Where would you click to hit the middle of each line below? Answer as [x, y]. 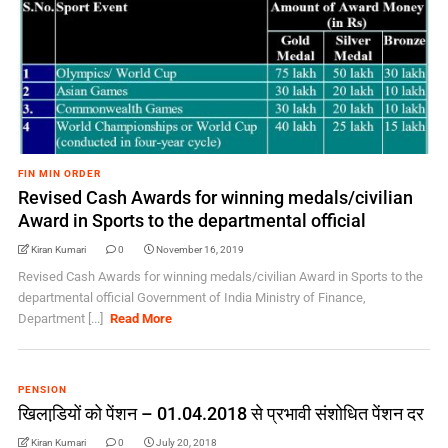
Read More [141, 318]
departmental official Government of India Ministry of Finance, [191, 297]
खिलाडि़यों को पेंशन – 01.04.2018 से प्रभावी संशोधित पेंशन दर [220, 413]
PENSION [42, 389]
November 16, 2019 [199, 249]
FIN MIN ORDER [59, 173]
